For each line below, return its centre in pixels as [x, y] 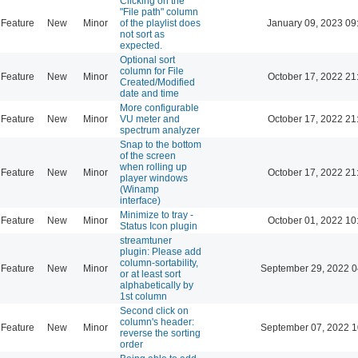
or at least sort [150, 274]
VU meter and [150, 119]
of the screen [148, 155]
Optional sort [147, 60]
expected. [141, 45]
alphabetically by [157, 285]
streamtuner [146, 240]
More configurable [159, 107]
